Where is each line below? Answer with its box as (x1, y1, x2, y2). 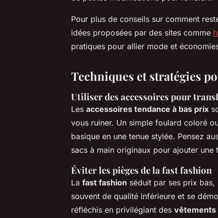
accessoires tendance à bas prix (86, 104, 209, 114)
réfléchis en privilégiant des (71, 204, 174, 215)
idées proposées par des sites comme (71, 27, 213, 37)
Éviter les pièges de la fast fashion (71, 163, 212, 176)
